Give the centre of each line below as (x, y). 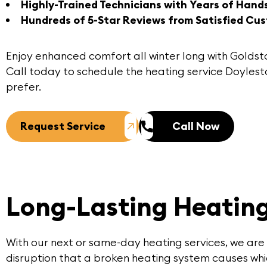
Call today (33, 71)
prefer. (24, 86)
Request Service (63, 126)
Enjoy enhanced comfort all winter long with (118, 55)
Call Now (196, 126)
